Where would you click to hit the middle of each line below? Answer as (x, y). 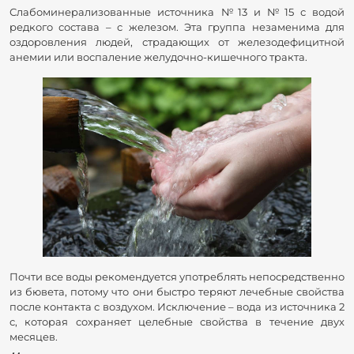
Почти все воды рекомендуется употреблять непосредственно (177, 276)
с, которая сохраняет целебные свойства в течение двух (177, 321)
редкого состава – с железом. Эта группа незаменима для (177, 27)
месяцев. (34, 336)
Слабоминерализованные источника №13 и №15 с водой (177, 12)
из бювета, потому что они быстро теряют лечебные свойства (177, 291)
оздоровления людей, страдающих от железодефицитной (177, 42)
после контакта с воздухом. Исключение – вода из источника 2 (177, 306)
